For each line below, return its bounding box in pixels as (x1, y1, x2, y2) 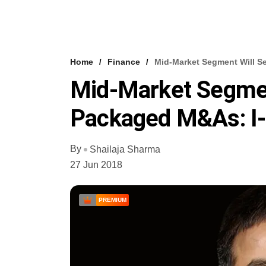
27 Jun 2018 (70, 159, 122, 170)
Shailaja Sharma (90, 144, 160, 154)
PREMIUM (99, 196, 126, 203)
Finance (107, 57, 140, 66)
